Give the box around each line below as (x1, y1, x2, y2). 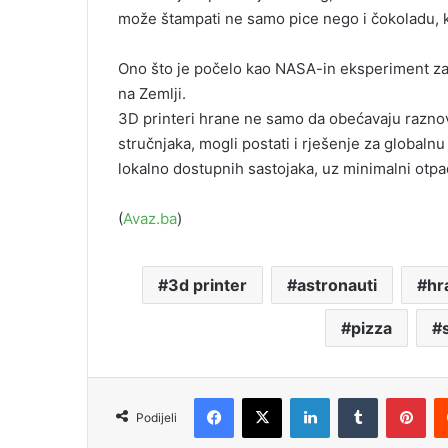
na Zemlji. (118, 84, 186, 104)
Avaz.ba (123, 209, 177, 229)
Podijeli (136, 410, 177, 426)
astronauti (296, 275, 377, 296)
